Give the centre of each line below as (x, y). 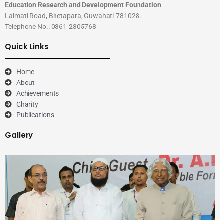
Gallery (19, 135)
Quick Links (27, 46)
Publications (35, 115)
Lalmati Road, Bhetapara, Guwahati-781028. (73, 15)
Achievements (37, 93)
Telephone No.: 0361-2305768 (51, 26)
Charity (27, 104)
